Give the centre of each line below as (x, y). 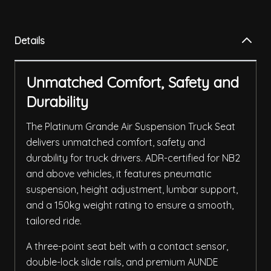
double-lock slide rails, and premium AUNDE (122, 262)
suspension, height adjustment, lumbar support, (132, 190)
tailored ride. (54, 221)
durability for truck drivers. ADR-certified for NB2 (133, 158)
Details (30, 41)
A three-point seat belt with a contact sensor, (127, 247)
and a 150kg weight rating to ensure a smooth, (130, 205)
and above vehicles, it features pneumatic (119, 174)
